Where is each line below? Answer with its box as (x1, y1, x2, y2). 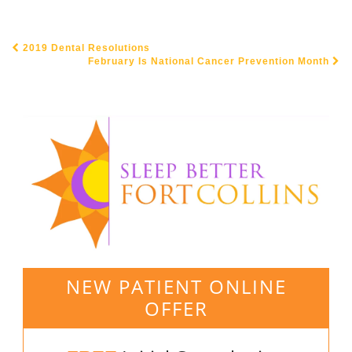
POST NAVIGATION (12, 49, 142, 71)
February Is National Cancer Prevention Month (88, 56, 332, 67)
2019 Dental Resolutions (20, 42, 150, 53)
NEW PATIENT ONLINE (65, 273, 287, 300)
